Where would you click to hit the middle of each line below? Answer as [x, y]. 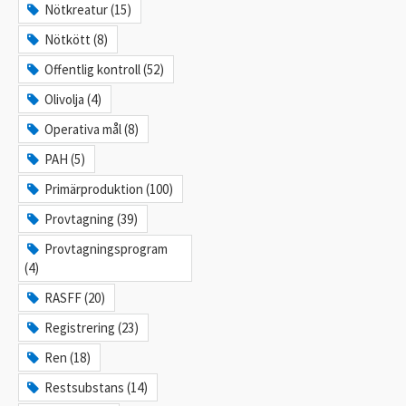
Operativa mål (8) [92, 129]
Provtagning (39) [92, 219]
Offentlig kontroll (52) [105, 69]
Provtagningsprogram [106, 249]
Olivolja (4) [73, 99]
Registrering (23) [92, 328]
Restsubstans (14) [97, 387]
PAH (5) [65, 159]
